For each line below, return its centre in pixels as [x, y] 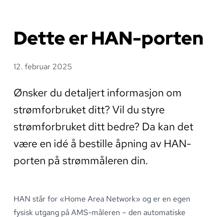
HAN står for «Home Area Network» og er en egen [102, 199]
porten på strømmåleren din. [81, 160]
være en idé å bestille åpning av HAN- [102, 143]
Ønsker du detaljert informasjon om [98, 93]
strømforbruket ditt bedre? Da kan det [103, 126]
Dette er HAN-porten [108, 38]
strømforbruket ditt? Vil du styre [89, 109]
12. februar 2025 [43, 66]
